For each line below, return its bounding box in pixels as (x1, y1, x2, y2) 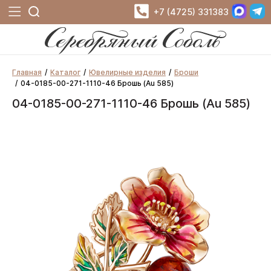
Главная (12, 68, 42, 77)
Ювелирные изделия (89, 68, 166, 77)
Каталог (50, 68, 80, 77)
